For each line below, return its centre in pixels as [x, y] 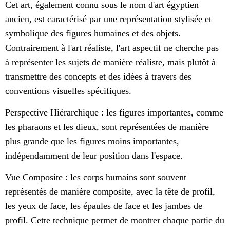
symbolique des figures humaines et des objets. [93, 34]
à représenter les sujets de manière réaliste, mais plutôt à [110, 62]
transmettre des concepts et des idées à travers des [98, 77]
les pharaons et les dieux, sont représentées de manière [107, 127]
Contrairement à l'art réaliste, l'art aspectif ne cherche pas [112, 48]
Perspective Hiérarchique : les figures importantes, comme [114, 113]
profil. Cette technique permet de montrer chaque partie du [115, 221]
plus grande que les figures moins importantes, [92, 141]
